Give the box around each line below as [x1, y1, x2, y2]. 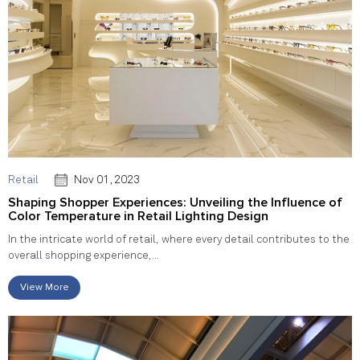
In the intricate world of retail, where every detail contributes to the [8, 233, 350, 245]
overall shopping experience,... [8, 249, 159, 261]
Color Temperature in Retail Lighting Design [8, 207, 268, 224]
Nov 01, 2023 [74, 174, 140, 186]
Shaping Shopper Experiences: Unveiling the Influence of [8, 194, 342, 211]
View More [19, 281, 69, 294]
